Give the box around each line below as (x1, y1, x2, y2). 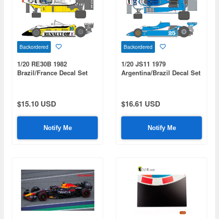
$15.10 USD (17, 98, 56, 109)
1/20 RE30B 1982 (17, 59, 67, 68)
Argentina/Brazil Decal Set (121, 67, 200, 77)
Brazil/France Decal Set (17, 67, 88, 77)
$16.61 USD (121, 98, 160, 109)
